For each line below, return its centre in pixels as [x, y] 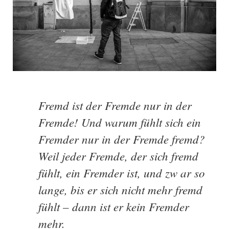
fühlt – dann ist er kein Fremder [114, 206]
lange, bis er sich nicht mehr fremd [120, 189]
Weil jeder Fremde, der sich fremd [118, 155]
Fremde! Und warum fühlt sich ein [120, 122]
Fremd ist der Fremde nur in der [115, 105]
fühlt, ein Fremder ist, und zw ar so [122, 172]
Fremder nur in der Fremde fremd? [122, 139]
